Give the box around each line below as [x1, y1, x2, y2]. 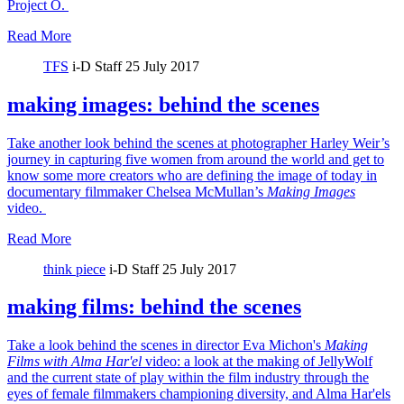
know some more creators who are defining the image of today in [7, 167, 377, 183]
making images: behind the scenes [7, 92, 319, 116]
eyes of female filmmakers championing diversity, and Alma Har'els [7, 386, 390, 402]
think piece [43, 261, 106, 277]
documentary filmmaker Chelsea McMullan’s [7, 183, 267, 199]
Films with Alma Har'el [7, 353, 142, 370]
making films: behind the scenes [7, 295, 301, 319]
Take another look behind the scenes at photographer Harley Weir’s [7, 134, 390, 151]
